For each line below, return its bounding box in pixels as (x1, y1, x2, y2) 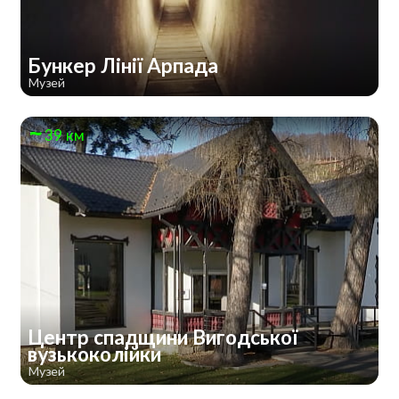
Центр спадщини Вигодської (27, 325, 297, 350)
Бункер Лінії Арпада (27, 53, 223, 78)
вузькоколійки (27, 342, 166, 367)
